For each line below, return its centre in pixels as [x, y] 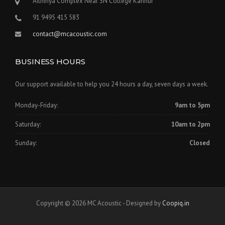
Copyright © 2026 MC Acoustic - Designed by [99, 203]
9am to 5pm [192, 105]
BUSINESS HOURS [50, 61]
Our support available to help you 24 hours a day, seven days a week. [112, 84]
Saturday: [28, 124]
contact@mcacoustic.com [70, 34]
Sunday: [26, 143]
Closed [200, 143]
